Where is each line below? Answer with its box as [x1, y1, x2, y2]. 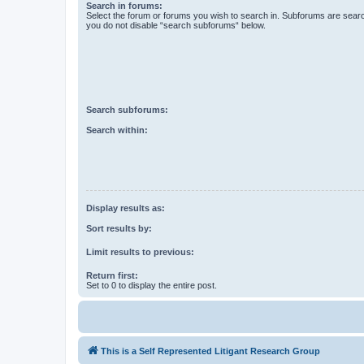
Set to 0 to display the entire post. [86, 279, 217, 290]
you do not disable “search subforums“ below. [86, 19, 266, 30]
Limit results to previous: [86, 246, 194, 257]
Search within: [86, 124, 148, 135]
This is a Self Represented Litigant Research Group [101, 345, 320, 356]
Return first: [86, 270, 138, 280]
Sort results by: [86, 223, 152, 233]
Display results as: [86, 203, 165, 214]
